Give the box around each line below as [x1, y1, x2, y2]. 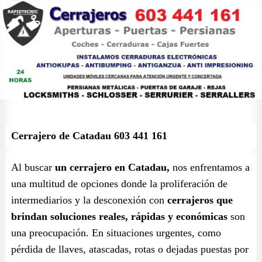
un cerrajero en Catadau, [55, 161, 170, 173]
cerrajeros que [167, 194, 233, 206]
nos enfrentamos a [170, 161, 250, 173]
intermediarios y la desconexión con [11, 194, 167, 206]
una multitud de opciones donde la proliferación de [11, 178, 227, 189]
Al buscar [11, 161, 55, 173]
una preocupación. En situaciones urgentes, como [11, 227, 221, 239]
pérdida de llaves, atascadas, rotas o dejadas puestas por [11, 243, 249, 255]
